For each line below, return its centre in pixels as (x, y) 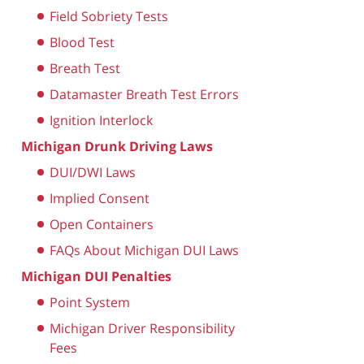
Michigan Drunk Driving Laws (117, 146)
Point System (90, 302)
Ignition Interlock (101, 120)
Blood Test (82, 42)
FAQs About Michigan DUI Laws (144, 250)
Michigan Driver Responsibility (142, 328)
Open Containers (102, 224)
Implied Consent (100, 198)
